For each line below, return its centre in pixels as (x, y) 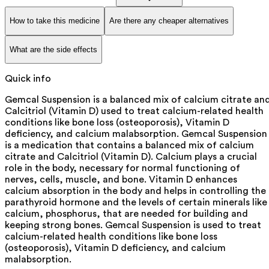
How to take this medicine (55, 21)
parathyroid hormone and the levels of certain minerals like (136, 203)
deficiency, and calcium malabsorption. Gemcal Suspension (136, 134)
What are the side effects (53, 49)
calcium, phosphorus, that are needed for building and (126, 214)
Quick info (28, 79)
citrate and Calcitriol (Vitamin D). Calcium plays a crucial (131, 157)
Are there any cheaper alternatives (169, 21)
